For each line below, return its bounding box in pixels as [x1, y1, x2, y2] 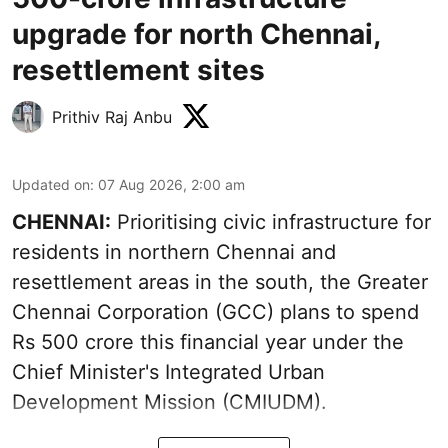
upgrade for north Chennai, [12, 16, 380, 51]
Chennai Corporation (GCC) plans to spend [12, 299, 419, 324]
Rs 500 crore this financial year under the [12, 329, 404, 354]
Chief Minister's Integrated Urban [12, 359, 325, 384]
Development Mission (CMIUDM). [12, 389, 327, 414]
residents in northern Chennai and [12, 239, 336, 264]
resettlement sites [12, 52, 265, 87]
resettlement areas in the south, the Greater [12, 269, 428, 294]
